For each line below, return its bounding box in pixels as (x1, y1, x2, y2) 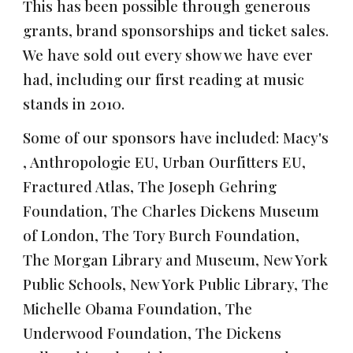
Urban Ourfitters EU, (162, 151, 307, 172)
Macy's (283, 127, 329, 147)
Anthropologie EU (30, 151, 155, 172)
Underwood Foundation (23, 322, 188, 343)
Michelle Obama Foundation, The (23, 298, 253, 318)
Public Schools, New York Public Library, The (23, 273, 329, 294)
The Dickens (195, 322, 282, 343)
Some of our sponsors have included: (23, 127, 284, 147)
